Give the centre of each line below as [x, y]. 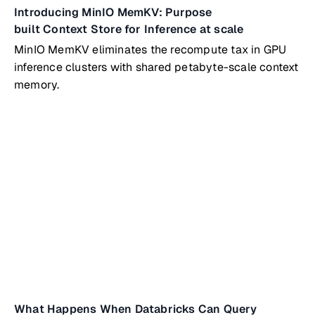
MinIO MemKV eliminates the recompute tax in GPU [150, 50]
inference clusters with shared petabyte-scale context [156, 67]
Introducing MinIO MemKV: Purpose [113, 12]
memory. [37, 85]
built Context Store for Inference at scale [129, 29]
